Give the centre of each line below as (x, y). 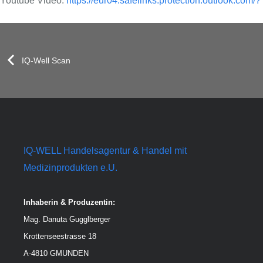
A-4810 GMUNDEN (56, 253)
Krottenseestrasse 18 (60, 236)
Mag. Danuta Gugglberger (67, 219)
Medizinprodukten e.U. (70, 167)
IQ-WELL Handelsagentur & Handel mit (105, 150)
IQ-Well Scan (46, 60)
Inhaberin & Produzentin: (69, 202)
